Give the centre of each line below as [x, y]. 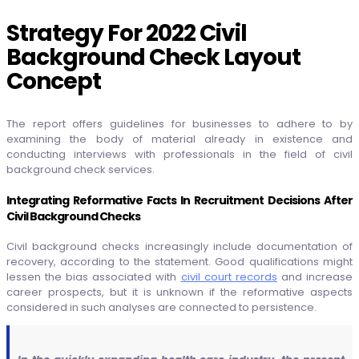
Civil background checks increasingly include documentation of [179, 247]
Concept [54, 81]
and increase [315, 277]
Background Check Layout [153, 57]
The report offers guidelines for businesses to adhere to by [179, 124]
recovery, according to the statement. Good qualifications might [179, 262]
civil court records [229, 277]
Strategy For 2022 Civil [127, 33]
